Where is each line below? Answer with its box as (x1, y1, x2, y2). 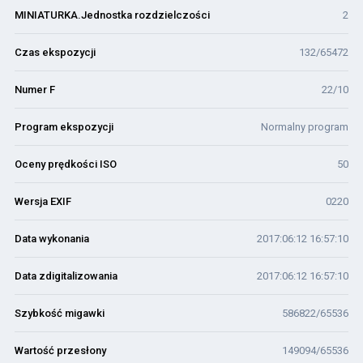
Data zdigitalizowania (15, 270, 117, 282)
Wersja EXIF (15, 195, 71, 207)
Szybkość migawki (15, 307, 105, 319)
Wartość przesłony (15, 344, 106, 357)
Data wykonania (15, 233, 89, 245)
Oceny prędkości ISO (15, 158, 117, 170)
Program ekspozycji (15, 121, 113, 133)
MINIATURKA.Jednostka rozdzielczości (15, 9, 210, 21)
